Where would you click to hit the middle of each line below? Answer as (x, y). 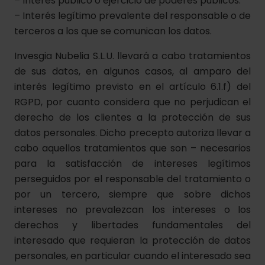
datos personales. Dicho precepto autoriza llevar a (132, 133)
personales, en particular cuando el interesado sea (132, 256)
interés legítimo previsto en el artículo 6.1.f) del (132, 87)
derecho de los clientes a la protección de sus (132, 117)
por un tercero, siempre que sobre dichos (132, 194)
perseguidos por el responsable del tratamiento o (132, 179)
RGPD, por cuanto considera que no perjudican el (132, 102)
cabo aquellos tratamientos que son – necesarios (132, 148)
